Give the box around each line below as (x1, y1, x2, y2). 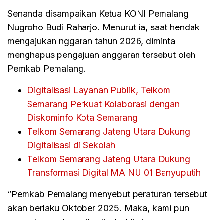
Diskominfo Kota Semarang (27, 112, 137, 123)
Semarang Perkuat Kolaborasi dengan (27, 98, 180, 109)
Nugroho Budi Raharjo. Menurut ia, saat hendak (7, 22, 200, 32)
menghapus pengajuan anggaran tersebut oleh (7, 49, 195, 60)
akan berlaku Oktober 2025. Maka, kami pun (7, 202, 189, 213)
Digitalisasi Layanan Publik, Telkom (27, 84, 170, 95)
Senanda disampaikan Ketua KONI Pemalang (7, 8, 189, 19)
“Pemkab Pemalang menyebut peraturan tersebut (7, 189, 207, 199)
